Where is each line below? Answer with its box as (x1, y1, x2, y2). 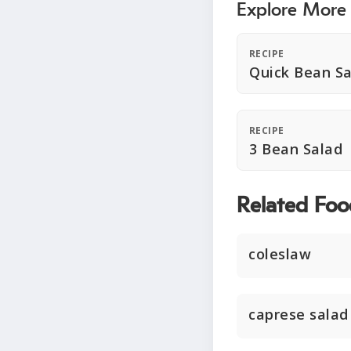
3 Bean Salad (249, 139, 342, 158)
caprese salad (248, 305, 349, 324)
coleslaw (248, 244, 311, 263)
